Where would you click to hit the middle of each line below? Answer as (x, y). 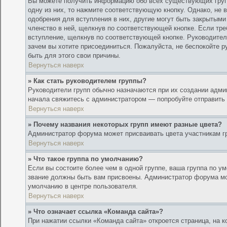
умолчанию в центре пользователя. (83, 186)
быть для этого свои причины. (74, 56)
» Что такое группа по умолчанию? (86, 159)
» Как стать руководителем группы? (87, 81)
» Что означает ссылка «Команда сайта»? (96, 212)
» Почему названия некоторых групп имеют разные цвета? (125, 125)
